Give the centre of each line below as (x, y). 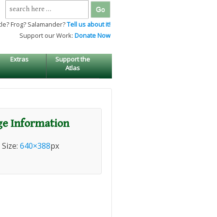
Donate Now (93, 35)
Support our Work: (47, 35)
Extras (19, 59)
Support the (73, 59)
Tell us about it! (89, 24)
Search (16, 6)
